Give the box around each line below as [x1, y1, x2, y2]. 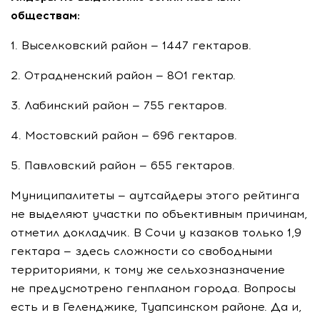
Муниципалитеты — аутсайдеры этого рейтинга [11, 189, 299, 202]
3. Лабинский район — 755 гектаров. [11, 99, 227, 112]
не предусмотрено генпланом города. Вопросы [11, 281, 296, 295]
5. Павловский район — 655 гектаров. [11, 159, 235, 172]
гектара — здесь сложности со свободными [11, 244, 272, 258]
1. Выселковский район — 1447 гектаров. [11, 39, 251, 52]
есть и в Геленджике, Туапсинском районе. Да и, [11, 300, 301, 314]
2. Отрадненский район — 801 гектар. [11, 69, 236, 82]
